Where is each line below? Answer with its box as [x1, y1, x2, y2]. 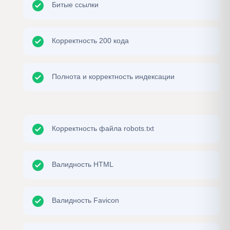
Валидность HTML [52, 160, 113, 168]
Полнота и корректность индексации [52, 72, 175, 81]
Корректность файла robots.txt [52, 124, 154, 132]
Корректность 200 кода [52, 36, 129, 45]
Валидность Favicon [52, 196, 119, 204]
